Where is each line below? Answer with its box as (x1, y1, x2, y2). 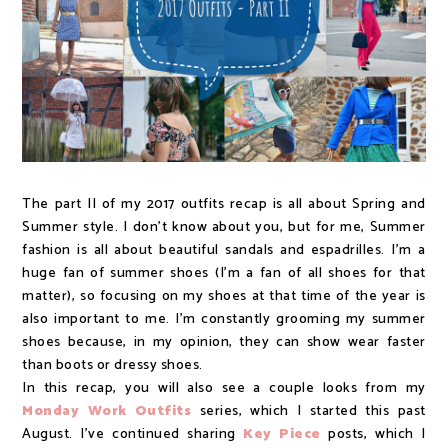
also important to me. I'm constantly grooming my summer (22, 307, 426, 331)
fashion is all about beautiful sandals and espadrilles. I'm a (22, 238, 426, 262)
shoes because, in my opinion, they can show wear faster (22, 330, 426, 354)
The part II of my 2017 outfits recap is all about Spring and (22, 192, 426, 216)
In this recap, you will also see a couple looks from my (22, 376, 426, 400)
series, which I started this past (191, 399, 426, 423)
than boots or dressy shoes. (22, 353, 203, 377)
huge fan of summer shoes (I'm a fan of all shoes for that (22, 261, 426, 285)
